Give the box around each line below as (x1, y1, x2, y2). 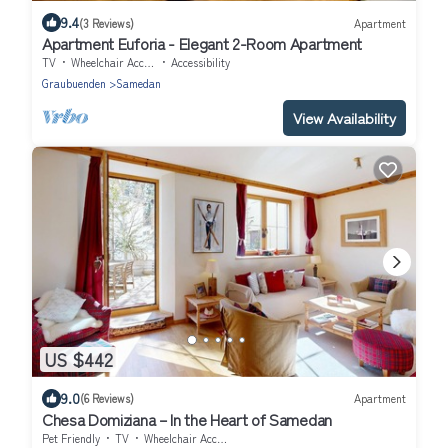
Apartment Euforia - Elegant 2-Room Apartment (42, 31, 362, 56)
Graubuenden (42, 75, 106, 92)
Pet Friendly (42, 429, 100, 446)
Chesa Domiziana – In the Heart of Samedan (42, 406, 332, 431)
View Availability (293, 107, 396, 129)
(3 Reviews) (79, 14, 134, 31)
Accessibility (171, 54, 230, 71)
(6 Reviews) (80, 390, 134, 407)
